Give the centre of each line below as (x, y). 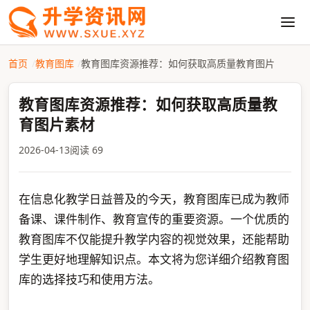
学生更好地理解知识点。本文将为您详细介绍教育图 (154, 259)
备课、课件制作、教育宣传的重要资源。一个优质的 (154, 219)
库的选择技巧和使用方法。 (89, 279)
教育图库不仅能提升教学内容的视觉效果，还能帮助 (154, 239)
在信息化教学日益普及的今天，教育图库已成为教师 (154, 199)
